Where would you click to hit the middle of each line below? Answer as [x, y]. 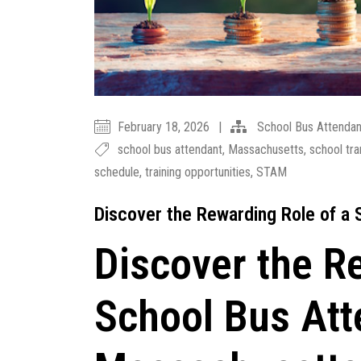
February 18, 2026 [165, 127]
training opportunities [198, 172]
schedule [117, 172]
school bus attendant [170, 150]
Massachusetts [266, 150]
